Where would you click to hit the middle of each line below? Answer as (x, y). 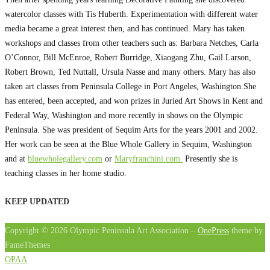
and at (16, 158)
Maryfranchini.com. (149, 158)
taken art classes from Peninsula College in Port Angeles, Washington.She (130, 86)
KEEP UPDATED (37, 202)
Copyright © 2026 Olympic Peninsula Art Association (97, 231)
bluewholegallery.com (65, 158)
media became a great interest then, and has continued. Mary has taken (125, 28)
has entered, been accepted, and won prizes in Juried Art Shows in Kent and (134, 100)
